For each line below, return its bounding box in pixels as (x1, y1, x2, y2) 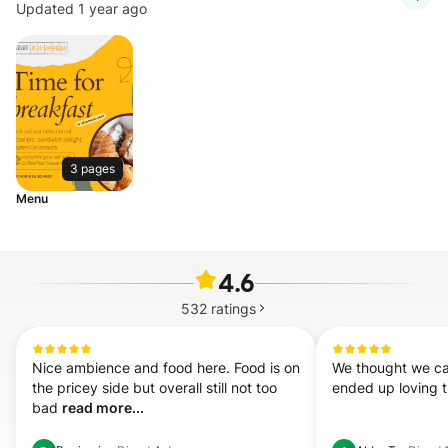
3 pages (70, 161, 115, 176)
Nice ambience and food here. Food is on (32, 359, 300, 376)
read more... (62, 399, 144, 416)
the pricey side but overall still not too (32, 379, 277, 396)
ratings (210, 300, 256, 317)
